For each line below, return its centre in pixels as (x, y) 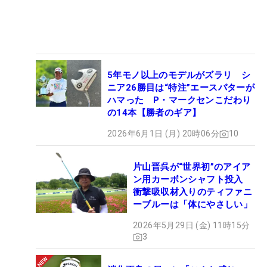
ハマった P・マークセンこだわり (179, 100)
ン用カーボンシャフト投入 (193, 180)
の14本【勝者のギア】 (154, 113)
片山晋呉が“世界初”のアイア (192, 167)
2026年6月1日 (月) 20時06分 (163, 134)
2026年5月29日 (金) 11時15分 (192, 226)
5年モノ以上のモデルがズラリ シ (179, 75)
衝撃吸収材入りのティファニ (193, 192)
